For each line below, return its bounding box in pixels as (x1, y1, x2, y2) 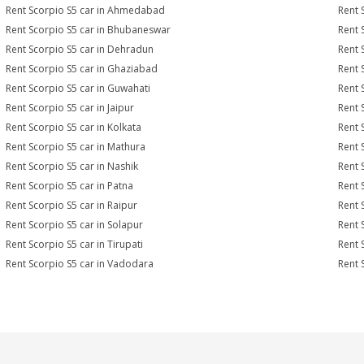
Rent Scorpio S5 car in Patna (6, 179, 134, 193)
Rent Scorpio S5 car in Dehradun (6, 42, 154, 56)
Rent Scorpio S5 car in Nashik (6, 159, 139, 173)
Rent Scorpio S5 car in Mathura (6, 140, 146, 154)
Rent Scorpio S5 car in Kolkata (6, 120, 142, 134)
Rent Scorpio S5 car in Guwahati (6, 81, 151, 95)
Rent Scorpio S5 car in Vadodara (6, 257, 154, 271)
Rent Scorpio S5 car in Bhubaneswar (6, 23, 171, 37)
